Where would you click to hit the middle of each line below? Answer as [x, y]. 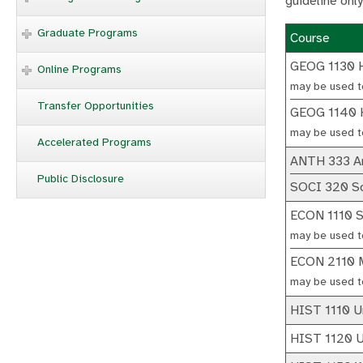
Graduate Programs [88, 33]
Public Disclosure [81, 179]
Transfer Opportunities [96, 106]
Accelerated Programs [94, 142]
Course [310, 38]
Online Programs [79, 69]
